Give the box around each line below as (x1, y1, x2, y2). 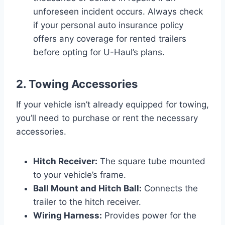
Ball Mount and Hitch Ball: (33, 183, 142, 193)
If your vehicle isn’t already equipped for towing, (16, 99, 209, 109)
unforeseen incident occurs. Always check (33, 6, 203, 17)
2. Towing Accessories (16, 77, 138, 90)
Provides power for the (102, 210, 196, 220)
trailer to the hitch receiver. (33, 196, 141, 207)
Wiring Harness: (33, 210, 102, 220)
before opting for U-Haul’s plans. (33, 47, 165, 57)
